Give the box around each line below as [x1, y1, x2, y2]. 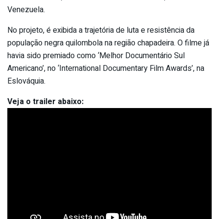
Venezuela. [7, 3, 45, 16]
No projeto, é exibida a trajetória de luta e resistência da [7, 24, 195, 36]
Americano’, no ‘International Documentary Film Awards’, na [7, 62, 204, 74]
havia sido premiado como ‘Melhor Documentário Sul [7, 49, 185, 62]
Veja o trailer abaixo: [7, 95, 84, 108]
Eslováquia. [7, 75, 45, 87]
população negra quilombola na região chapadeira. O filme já [7, 37, 209, 49]
